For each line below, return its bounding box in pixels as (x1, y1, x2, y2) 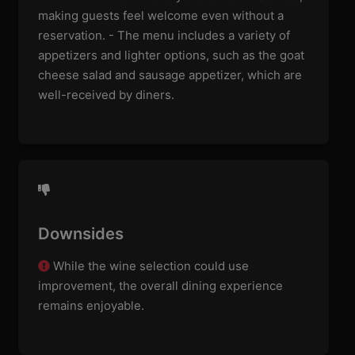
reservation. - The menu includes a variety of (38, 27, 291, 43)
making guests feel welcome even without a (38, 7, 284, 23)
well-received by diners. (38, 86, 175, 102)
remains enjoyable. (38, 298, 145, 314)
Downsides (38, 223, 124, 244)
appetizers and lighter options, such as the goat (38, 47, 305, 63)
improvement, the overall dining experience (38, 278, 284, 294)
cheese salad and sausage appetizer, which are (38, 67, 303, 82)
